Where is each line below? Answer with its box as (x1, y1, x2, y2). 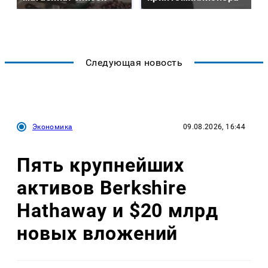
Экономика (32, 123, 73, 132)
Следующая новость (85, 57, 183, 69)
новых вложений (17, 221, 178, 245)
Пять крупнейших (17, 153, 185, 176)
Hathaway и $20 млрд (17, 199, 219, 222)
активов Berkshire (17, 176, 187, 199)
